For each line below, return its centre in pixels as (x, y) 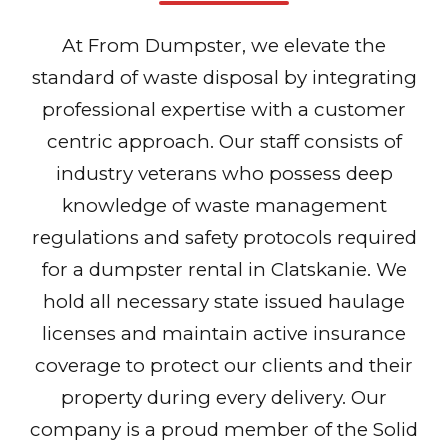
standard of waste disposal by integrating (224, 78)
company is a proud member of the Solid (224, 430)
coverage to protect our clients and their (224, 366)
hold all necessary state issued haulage (224, 302)
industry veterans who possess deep (224, 174)
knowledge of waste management (224, 206)
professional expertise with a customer (224, 110)
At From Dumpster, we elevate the (224, 46)
